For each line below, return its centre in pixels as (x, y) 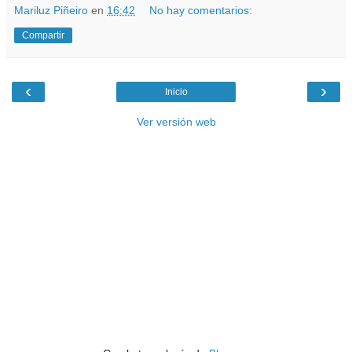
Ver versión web (176, 121)
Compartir (43, 35)
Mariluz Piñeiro (51, 10)
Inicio (176, 92)
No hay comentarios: (201, 10)
